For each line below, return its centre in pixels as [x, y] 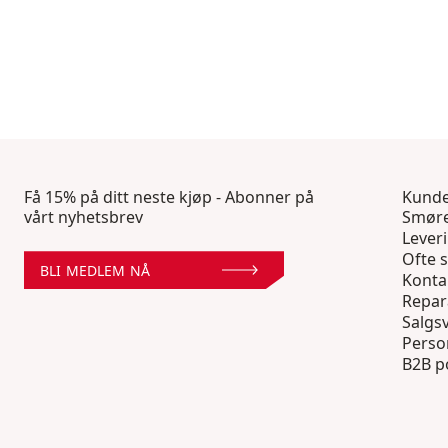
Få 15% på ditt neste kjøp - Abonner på [169, 197]
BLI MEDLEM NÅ [95, 270]
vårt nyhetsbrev [83, 217]
